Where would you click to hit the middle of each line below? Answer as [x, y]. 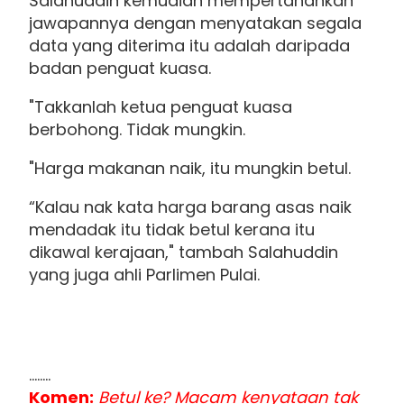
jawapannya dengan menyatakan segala [195, 23]
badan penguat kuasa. [120, 69]
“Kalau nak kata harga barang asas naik [190, 207]
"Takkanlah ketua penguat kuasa [161, 107]
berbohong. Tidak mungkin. [137, 130]
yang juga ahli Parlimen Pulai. [144, 275]
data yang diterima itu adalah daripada [189, 46]
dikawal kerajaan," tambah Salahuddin [184, 252]
